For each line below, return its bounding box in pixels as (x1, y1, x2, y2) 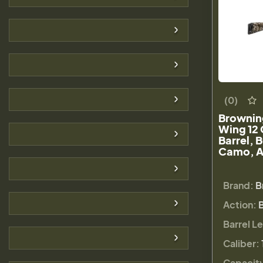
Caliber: (223, 237, 259, 249)
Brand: (223, 178, 254, 191)
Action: (223, 198, 257, 211)
